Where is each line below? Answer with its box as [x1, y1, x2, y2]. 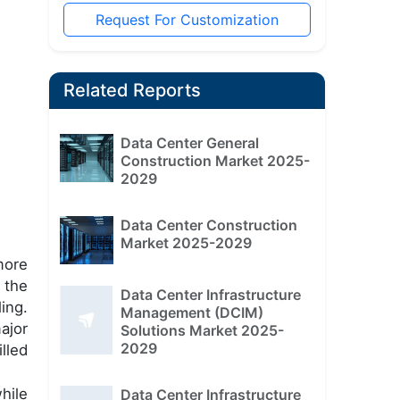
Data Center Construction [120, 216, 297, 235]
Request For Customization [95, 11, 279, 29]
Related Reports [62, 79, 201, 102]
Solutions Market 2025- [120, 321, 284, 339]
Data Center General [120, 134, 259, 153]
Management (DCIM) [120, 303, 263, 321]
